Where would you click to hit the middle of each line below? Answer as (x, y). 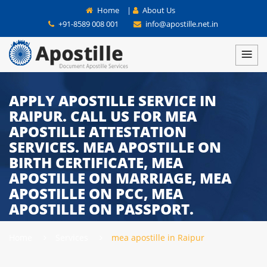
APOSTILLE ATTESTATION (98, 131)
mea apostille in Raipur (158, 237)
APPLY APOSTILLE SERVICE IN (113, 100)
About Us (158, 10)
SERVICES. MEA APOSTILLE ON (115, 147)
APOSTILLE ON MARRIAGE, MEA (120, 178)
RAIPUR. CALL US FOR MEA (103, 116)
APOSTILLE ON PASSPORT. (101, 209)
